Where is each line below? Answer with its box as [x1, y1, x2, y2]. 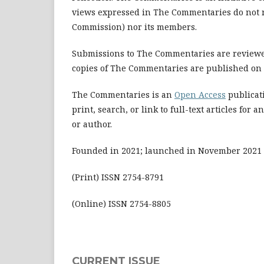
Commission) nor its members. [72, 21, 197, 32]
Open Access [174, 88, 226, 100]
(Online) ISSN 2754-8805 [72, 197, 171, 209]
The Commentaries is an [72, 88, 174, 100]
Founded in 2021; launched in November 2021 [72, 144, 262, 156]
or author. [72, 118, 114, 130]
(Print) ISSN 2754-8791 [72, 171, 164, 183]
